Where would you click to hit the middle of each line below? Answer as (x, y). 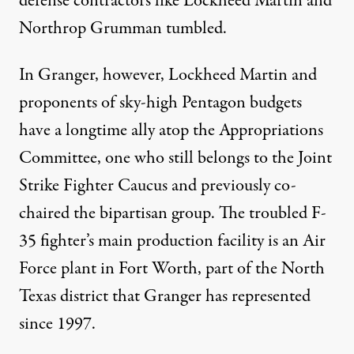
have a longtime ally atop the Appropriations (171, 131)
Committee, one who (94, 158)
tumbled (194, 29)
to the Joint (291, 158)
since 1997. (57, 324)
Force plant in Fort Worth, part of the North (172, 269)
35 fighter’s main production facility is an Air (172, 241)
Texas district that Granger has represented (165, 297)
